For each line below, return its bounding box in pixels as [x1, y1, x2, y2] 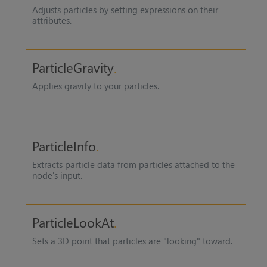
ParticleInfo [32, 137, 96, 156]
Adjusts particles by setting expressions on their [32, 3, 218, 15]
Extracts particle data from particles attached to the [32, 159, 235, 171]
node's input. [32, 169, 82, 182]
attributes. [32, 14, 72, 26]
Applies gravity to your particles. [32, 79, 159, 92]
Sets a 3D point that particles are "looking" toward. [32, 235, 232, 247]
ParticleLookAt [32, 213, 114, 232]
